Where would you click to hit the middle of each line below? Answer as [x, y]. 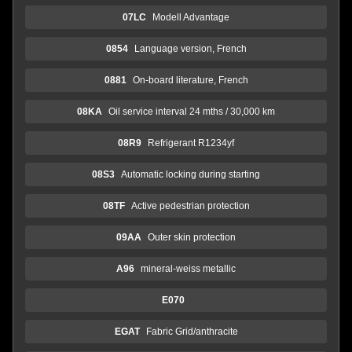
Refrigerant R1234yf [191, 143]
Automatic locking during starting [191, 174]
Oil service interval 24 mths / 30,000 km [192, 111]
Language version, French [190, 48]
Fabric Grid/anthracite [192, 331]
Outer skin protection [192, 237]
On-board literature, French [190, 80]
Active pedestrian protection [190, 205]
